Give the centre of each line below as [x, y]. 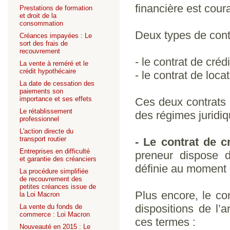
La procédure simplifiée [54, 171]
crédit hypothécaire [48, 71]
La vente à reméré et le [54, 63]
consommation [41, 23]
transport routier [43, 139]
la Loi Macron [40, 194]
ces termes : [165, 222]
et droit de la [38, 16]
